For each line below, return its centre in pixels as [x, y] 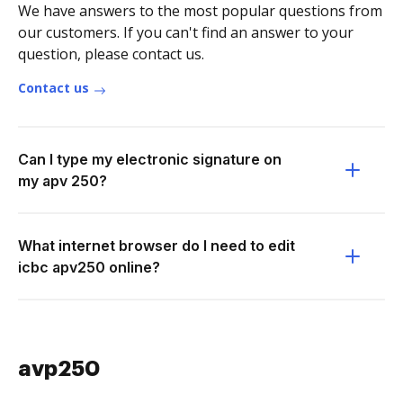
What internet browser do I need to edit [157, 246]
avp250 [59, 369]
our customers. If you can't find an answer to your [186, 32]
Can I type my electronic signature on [150, 159]
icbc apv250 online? [89, 267]
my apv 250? [63, 181]
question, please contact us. [111, 54]
